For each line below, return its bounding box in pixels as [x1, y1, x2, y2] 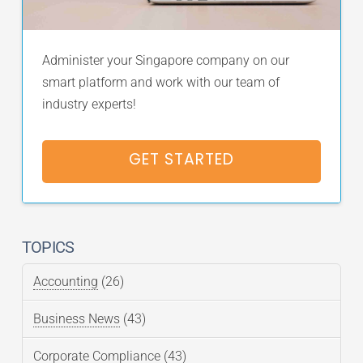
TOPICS [21, 237, 75, 257]
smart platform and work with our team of [41, 74, 280, 90]
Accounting [33, 273, 99, 289]
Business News [33, 310, 121, 327]
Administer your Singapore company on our [41, 52, 289, 68]
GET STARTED [128, 147, 234, 170]
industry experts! [41, 96, 136, 112]
